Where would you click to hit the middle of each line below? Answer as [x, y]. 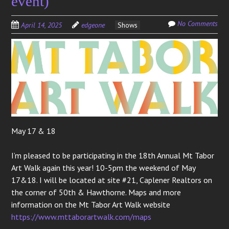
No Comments [197, 23]
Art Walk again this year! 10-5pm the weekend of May [104, 168]
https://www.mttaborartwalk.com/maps [82, 217]
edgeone [93, 25]
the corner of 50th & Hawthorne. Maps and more [96, 192]
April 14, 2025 [42, 25]
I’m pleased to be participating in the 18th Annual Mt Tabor [113, 156]
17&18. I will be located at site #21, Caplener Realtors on [112, 180]
